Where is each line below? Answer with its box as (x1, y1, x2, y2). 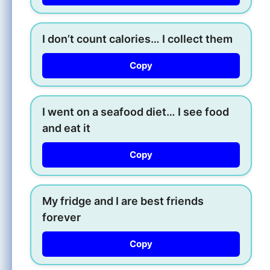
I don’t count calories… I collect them (42, 32, 233, 45)
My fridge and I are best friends (42, 194, 204, 207)
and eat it (42, 121, 90, 134)
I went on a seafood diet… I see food (42, 105, 229, 118)
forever (42, 210, 81, 224)
